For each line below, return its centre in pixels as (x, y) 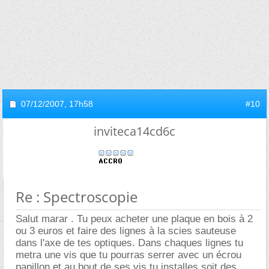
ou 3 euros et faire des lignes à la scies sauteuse (126, 231)
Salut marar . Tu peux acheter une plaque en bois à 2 (134, 219)
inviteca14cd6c (134, 131)
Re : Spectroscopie (77, 196)
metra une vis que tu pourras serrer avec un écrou (128, 255)
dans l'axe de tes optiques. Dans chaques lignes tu (129, 243)
